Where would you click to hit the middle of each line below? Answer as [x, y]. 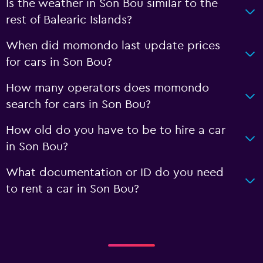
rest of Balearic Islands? [69, 20]
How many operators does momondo [107, 88]
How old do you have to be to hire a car [116, 130]
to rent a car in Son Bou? [73, 189]
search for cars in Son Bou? [78, 104]
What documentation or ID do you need [115, 173]
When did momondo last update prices [113, 46]
